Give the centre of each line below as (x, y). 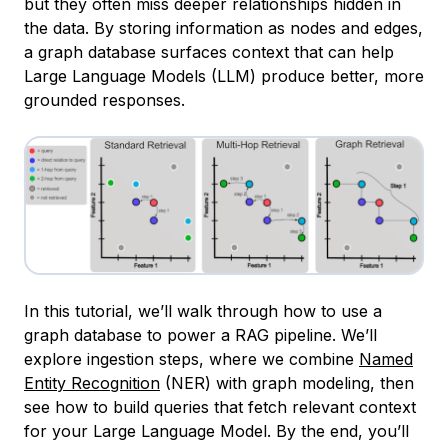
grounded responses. (104, 99)
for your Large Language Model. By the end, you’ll (216, 430)
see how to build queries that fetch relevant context (220, 406)
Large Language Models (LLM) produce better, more (224, 75)
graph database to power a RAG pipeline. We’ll (200, 334)
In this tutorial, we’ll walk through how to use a (203, 310)
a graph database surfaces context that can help (209, 51)
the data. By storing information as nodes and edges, (223, 27)
